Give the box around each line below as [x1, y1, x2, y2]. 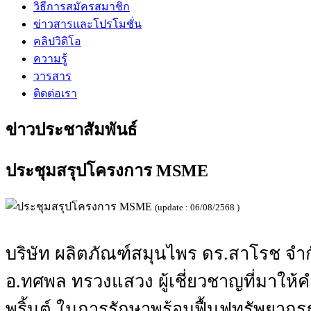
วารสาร [33, 69, 72, 82]
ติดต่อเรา [33, 87, 77, 99]
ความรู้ [33, 52, 67, 65]
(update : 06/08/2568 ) [155, 201, 239, 212]
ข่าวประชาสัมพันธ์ [6, 120, 137, 139]
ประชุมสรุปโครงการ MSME [6, 161, 208, 180]
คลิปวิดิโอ [33, 35, 81, 47]
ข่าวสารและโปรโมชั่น [33, 17, 142, 30]
